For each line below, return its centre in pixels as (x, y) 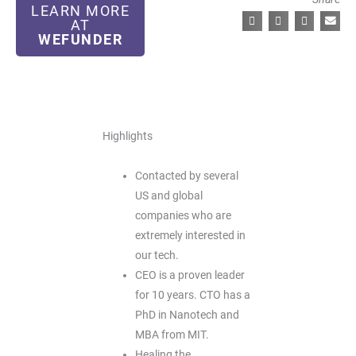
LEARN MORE (81, 11)
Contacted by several (187, 176)
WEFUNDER (81, 40)
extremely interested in (191, 236)
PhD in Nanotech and (188, 315)
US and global (169, 196)
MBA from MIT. (172, 335)
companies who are (184, 216)
